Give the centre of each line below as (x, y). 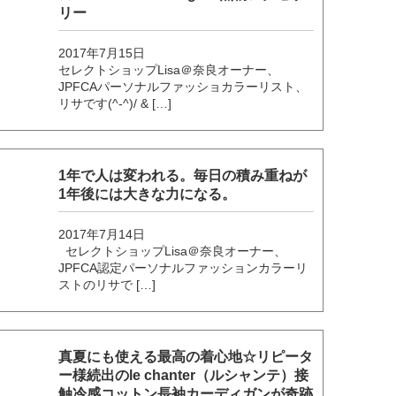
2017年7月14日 (102, 234)
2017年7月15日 (102, 53)
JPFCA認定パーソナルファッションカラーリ (183, 267)
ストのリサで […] (107, 284)
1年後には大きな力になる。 (148, 194)
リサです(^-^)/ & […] (115, 103)
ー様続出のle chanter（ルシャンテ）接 (184, 375)
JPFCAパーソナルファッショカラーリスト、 (183, 86)
